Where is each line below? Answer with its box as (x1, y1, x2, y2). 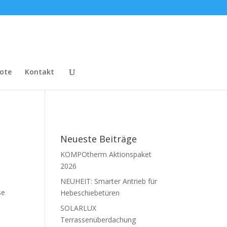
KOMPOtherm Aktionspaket (60, 149, 152, 159)
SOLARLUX (60, 203, 97, 213)
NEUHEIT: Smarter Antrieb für (60, 176, 158, 186)
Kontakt (25, 67, 54, 77)
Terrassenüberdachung (60, 215, 136, 224)
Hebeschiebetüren (60, 188, 120, 198)
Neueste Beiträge (60, 133, 137, 145)
